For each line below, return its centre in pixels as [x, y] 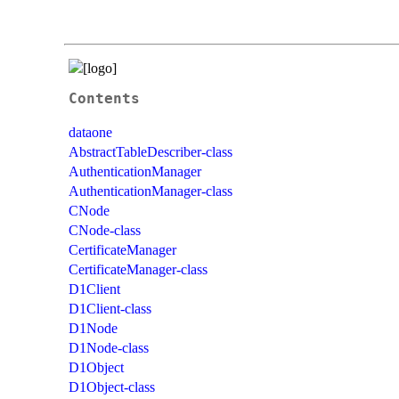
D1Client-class [110, 308]
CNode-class [105, 230]
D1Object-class [112, 387]
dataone [90, 132]
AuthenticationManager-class [151, 191]
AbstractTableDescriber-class [151, 151]
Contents [104, 98]
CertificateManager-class [138, 269]
